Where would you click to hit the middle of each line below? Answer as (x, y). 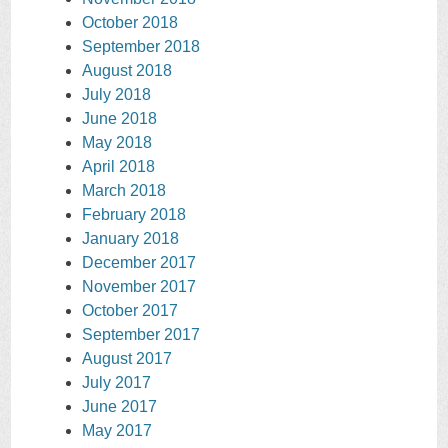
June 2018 (119, 119)
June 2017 (119, 407)
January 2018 (130, 239)
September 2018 (141, 47)
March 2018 (124, 191)
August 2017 (127, 359)
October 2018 (130, 23)
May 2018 (117, 143)
